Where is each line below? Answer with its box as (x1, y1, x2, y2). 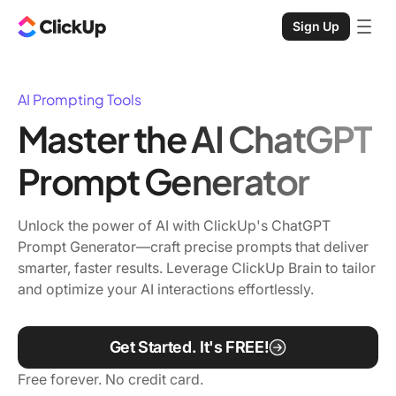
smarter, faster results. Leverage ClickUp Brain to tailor (18, 259, 376, 277)
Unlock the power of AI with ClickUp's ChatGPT (18, 217, 331, 234)
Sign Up (293, 19, 339, 34)
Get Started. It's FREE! (109, 338, 270, 356)
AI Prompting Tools (18, 90, 141, 109)
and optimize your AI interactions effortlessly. (18, 280, 314, 298)
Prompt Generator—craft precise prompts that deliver (18, 238, 369, 255)
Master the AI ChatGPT (18, 116, 371, 161)
